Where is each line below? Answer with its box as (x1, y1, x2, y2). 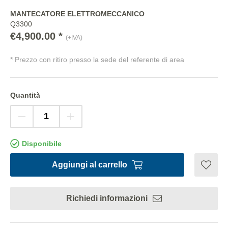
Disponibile (22, 139, 62, 148)
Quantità (10, 91, 40, 99)
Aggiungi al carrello (52, 160, 127, 169)
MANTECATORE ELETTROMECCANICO (10, 9, 145, 18)
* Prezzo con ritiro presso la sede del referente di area (10, 55, 184, 64)
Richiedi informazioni (66, 193, 148, 203)
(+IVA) (66, 34, 82, 41)
